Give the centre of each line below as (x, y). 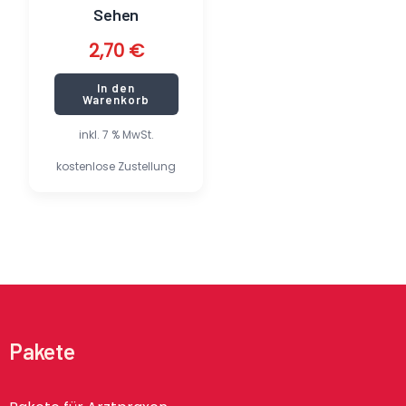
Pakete (42, 352)
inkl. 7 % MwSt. (116, 135)
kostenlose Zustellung (116, 166)
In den (116, 87)
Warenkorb (116, 99)
